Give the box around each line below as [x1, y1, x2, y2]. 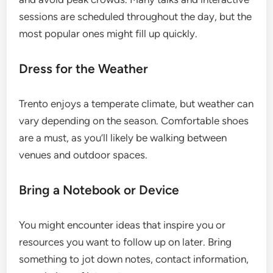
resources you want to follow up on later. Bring [19, 235, 232, 248]
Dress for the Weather [19, 60, 149, 76]
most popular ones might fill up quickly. [19, 27, 198, 40]
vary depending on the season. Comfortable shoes [19, 114, 249, 127]
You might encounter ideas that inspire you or [19, 218, 226, 231]
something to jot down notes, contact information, [19, 252, 249, 265]
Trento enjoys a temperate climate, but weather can [19, 97, 254, 110]
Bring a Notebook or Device [19, 182, 180, 197]
